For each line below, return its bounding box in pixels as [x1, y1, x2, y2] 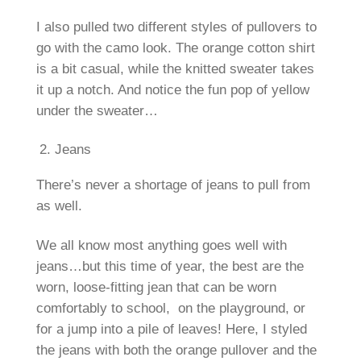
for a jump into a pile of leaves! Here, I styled [35, 321, 307, 337]
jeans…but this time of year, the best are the [35, 258, 304, 274]
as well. [35, 198, 82, 214]
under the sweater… [35, 102, 158, 118]
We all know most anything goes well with [35, 237, 287, 253]
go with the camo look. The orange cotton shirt [35, 39, 315, 56]
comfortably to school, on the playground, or [35, 300, 305, 316]
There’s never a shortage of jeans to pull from [35, 177, 310, 193]
